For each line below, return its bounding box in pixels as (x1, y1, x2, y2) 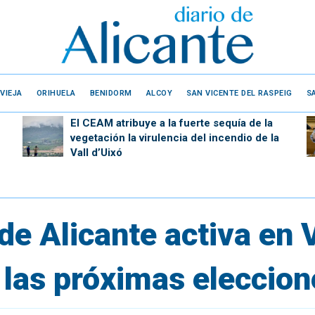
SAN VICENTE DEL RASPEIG (186, 88, 292, 98)
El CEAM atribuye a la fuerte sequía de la (70, 117, 273, 129)
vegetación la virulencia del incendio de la (70, 131, 279, 144)
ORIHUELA (36, 88, 76, 98)
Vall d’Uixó (70, 146, 122, 159)
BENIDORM (89, 88, 132, 98)
